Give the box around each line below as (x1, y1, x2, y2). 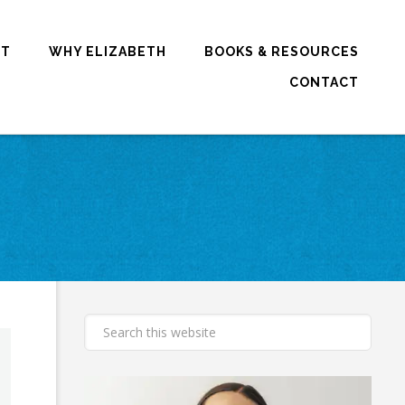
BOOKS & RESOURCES (204, 44, 359, 59)
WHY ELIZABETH (49, 44, 166, 59)
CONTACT (289, 75, 359, 89)
